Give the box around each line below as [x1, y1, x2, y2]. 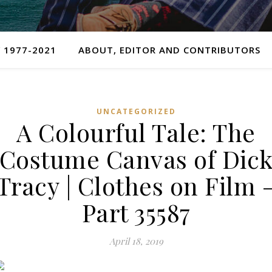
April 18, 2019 [109, 235, 163, 247]
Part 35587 [81, 196, 191, 228]
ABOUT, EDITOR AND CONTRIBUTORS [78, 44, 260, 56]
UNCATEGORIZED [96, 106, 176, 117]
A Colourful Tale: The [16, 116, 256, 148]
